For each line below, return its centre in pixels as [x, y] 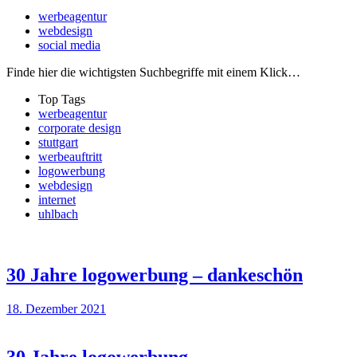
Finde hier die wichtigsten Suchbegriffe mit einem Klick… [153, 72]
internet [57, 199]
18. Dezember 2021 [56, 308]
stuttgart [58, 142]
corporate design [80, 127]
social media [69, 45]
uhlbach [58, 214]
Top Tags [62, 99]
